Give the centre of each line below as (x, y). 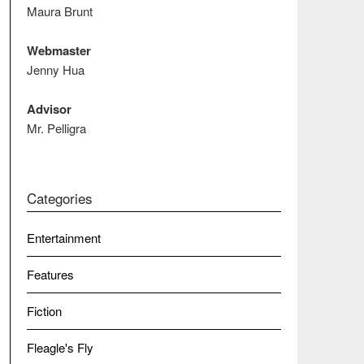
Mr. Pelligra (56, 128)
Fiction (44, 310)
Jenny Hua (55, 69)
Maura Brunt (59, 11)
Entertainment (63, 237)
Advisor (49, 109)
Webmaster (58, 50)
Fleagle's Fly (60, 347)
